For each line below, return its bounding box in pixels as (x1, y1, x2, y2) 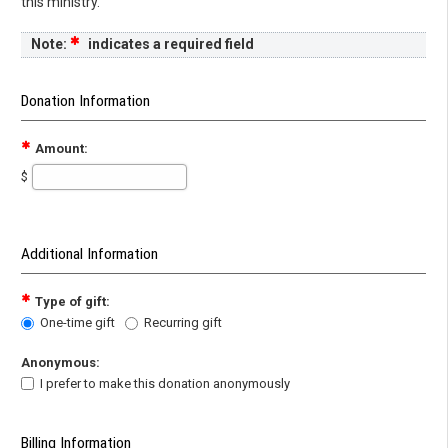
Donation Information (21, 91, 150, 110)
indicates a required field (85, 35, 255, 52)
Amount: (34, 140, 88, 156)
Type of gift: (34, 293, 110, 309)
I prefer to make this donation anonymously (40, 375, 291, 391)
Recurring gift (144, 314, 223, 330)
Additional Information (21, 244, 158, 263)
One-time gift (40, 314, 116, 330)
